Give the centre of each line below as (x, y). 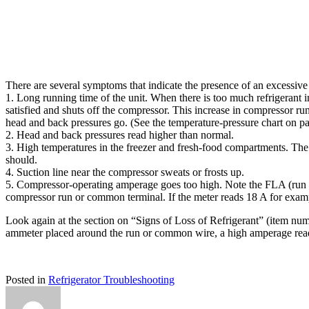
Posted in (27, 280)
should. (21, 160)
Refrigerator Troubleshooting (111, 280)
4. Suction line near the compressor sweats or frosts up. (125, 172)
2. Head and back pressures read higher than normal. (120, 135)
